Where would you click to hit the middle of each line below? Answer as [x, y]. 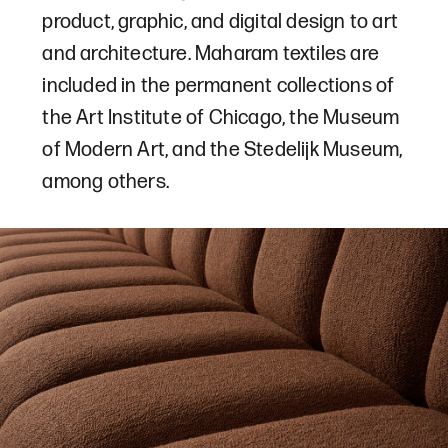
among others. [106, 181]
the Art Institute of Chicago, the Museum [221, 117]
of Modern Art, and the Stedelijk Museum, [222, 149]
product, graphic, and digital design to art [220, 21]
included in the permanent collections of [218, 85]
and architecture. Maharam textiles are [211, 53]
